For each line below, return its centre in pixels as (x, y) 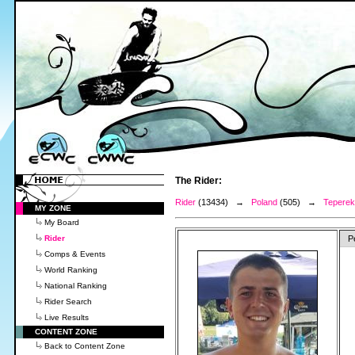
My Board (62, 222)
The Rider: (198, 181)
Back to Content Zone (85, 346)
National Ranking (76, 286)
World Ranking (71, 270)
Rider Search (68, 302)
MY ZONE (53, 208)
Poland (264, 202)
